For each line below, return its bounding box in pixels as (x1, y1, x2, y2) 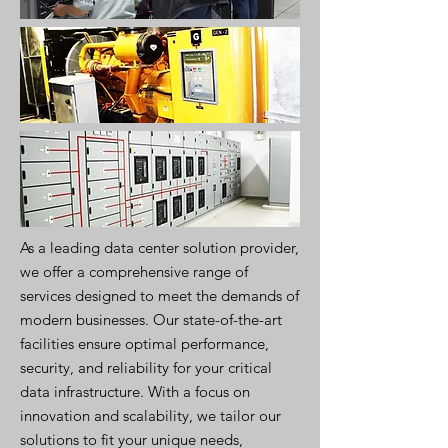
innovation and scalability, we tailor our (20, 406, 281, 425)
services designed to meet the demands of (20, 286, 299, 305)
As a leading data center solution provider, (20, 238, 299, 257)
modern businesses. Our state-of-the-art (20, 310, 282, 329)
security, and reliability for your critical (20, 358, 272, 377)
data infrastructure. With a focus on (20, 382, 250, 401)
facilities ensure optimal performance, (20, 334, 269, 353)
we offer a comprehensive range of (20, 262, 248, 281)
